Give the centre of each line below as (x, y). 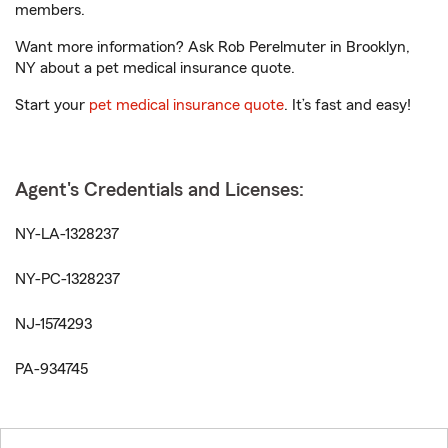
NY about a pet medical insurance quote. (155, 68)
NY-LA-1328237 (67, 234)
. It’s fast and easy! (347, 105)
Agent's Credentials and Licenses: (159, 190)
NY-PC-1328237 (67, 279)
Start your (52, 105)
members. (50, 10)
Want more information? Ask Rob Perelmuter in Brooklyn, (212, 47)
